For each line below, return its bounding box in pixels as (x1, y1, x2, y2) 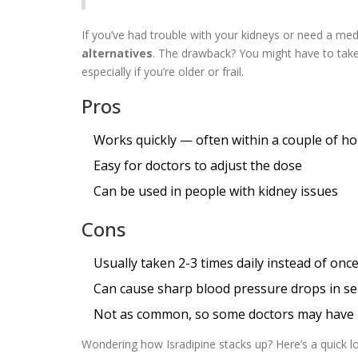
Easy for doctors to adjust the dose (93, 156, 302, 174)
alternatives (82, 45, 153, 61)
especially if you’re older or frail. (82, 63, 244, 79)
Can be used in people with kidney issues (93, 181, 338, 200)
